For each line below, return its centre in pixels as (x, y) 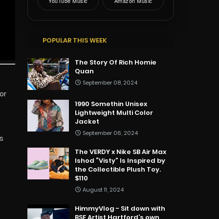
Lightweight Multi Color (114, 113)
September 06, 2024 (110, 133)
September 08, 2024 (110, 83)
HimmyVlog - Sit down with (120, 209)
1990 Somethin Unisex (111, 104)
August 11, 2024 (103, 190)
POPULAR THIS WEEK (75, 41)
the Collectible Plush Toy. (118, 170)
